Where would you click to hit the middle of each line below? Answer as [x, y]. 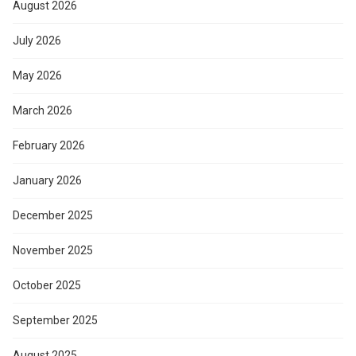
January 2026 [47, 180]
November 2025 [53, 250]
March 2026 [43, 110]
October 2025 [47, 285]
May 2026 [37, 75]
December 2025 [53, 215]
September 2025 [55, 320]
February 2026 [49, 145]
